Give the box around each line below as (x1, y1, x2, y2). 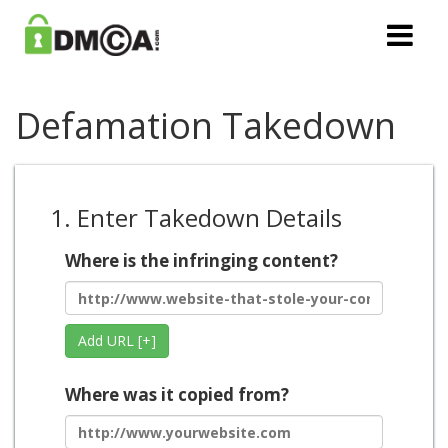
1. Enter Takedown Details (50, 201, 342, 234)
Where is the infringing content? (65, 249, 338, 272)
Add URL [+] (78, 331, 156, 351)
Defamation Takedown (15, 101, 396, 150)
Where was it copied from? (65, 383, 289, 406)
